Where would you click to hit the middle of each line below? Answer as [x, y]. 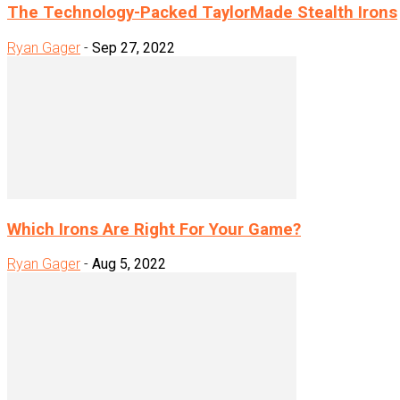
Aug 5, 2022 [129, 264]
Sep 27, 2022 [133, 47]
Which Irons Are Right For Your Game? [154, 229]
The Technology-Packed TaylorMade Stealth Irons [202, 13]
